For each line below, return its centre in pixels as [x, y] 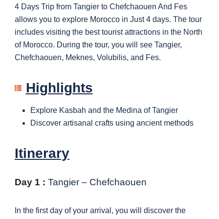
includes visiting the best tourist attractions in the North [109, 32]
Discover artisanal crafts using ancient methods [112, 123]
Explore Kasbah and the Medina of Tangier [104, 110]
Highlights [59, 88]
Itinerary [42, 153]
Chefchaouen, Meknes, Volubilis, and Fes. [88, 58]
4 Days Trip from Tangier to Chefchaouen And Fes [101, 7]
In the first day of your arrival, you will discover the [100, 211]
